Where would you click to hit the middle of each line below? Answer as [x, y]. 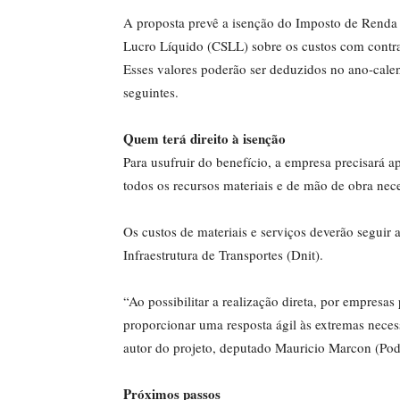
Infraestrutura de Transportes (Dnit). [223, 254]
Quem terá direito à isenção [204, 138]
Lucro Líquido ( [167, 46]
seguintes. [151, 92]
